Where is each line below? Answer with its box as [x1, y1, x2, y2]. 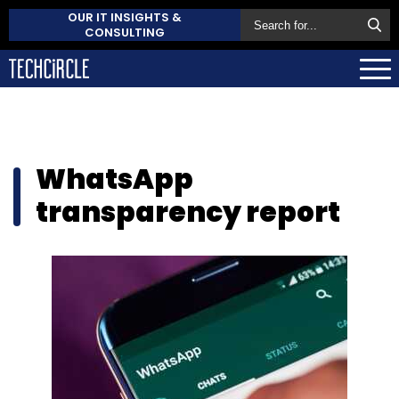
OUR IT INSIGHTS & [68, 9, 182, 26]
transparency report [36, 191, 340, 232]
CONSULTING [85, 24, 165, 41]
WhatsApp [36, 159, 193, 199]
